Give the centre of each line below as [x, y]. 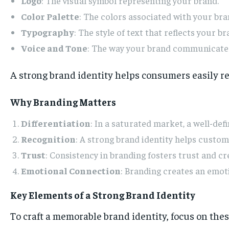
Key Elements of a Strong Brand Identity [103, 195]
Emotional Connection [71, 171]
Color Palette [50, 16]
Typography [48, 32]
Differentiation [56, 123]
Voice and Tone [54, 48]
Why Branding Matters [63, 102]
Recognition [48, 139]
